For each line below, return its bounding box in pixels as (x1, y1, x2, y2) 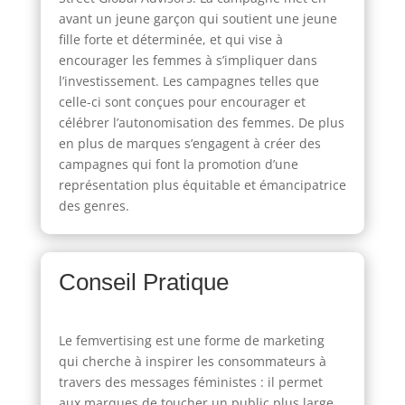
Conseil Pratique (58, 268, 229, 296)
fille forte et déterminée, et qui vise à (58, 30, 283, 48)
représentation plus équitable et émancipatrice (58, 175, 346, 193)
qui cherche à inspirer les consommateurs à (58, 352, 326, 370)
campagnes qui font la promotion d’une (58, 155, 298, 173)
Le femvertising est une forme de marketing (58, 331, 325, 349)
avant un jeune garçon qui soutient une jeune (58, 9, 337, 27)
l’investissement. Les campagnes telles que (58, 71, 319, 89)
